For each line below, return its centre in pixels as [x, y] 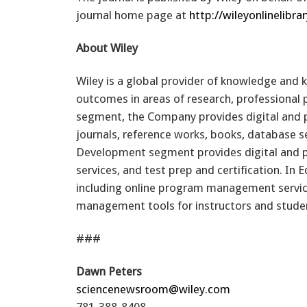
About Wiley [107, 48]
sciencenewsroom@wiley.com [153, 289]
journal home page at [133, 15]
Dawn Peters [109, 271]
